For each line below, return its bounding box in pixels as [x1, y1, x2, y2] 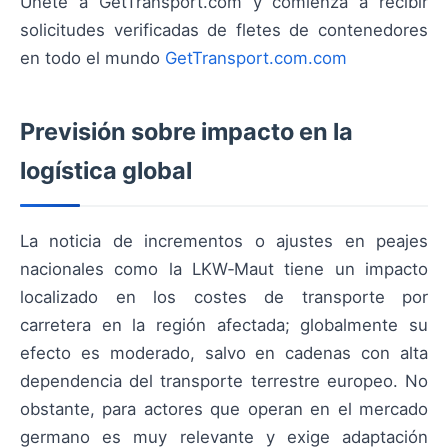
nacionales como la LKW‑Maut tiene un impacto [20, 259, 428, 280]
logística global [20, 156, 192, 186]
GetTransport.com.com [165, 48, 347, 69]
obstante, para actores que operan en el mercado [20, 399, 428, 420]
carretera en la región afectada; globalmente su [20, 315, 428, 336]
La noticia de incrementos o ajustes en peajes [20, 231, 428, 252]
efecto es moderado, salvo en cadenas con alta [20, 343, 428, 364]
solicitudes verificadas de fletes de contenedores [20, 20, 428, 41]
